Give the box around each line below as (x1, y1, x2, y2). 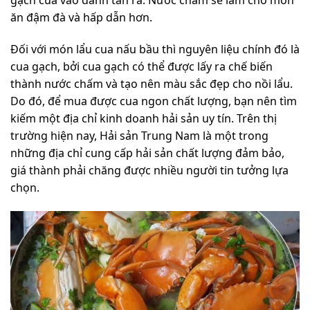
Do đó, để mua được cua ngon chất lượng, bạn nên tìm (10, 93, 297, 109)
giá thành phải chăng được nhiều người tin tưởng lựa (10, 162, 289, 178)
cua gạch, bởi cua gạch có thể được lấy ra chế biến (10, 58, 273, 74)
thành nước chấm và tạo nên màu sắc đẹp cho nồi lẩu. (10, 75, 293, 91)
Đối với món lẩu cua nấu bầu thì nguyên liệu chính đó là (10, 41, 300, 57)
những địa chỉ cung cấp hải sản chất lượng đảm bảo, (10, 145, 284, 161)
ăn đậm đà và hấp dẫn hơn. (10, 10, 155, 26)
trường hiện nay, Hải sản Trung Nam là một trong (10, 127, 268, 143)
